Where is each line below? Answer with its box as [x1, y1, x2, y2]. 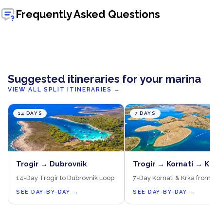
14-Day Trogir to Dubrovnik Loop [16, 174, 114, 182]
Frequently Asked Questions [16, 7, 160, 20]
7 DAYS [135, 110, 156, 116]
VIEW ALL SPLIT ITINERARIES [8, 86, 112, 93]
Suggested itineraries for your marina [8, 73, 201, 85]
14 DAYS [18, 110, 42, 116]
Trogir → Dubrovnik [16, 159, 87, 168]
